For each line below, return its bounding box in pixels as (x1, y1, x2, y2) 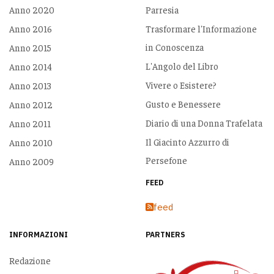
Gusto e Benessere (145, 98, 221, 110)
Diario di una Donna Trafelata (145, 117, 262, 129)
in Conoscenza (145, 41, 204, 53)
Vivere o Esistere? (145, 79, 217, 91)
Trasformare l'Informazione (145, 23, 257, 35)
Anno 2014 (9, 61, 52, 73)
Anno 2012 (9, 98, 53, 111)
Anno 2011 (9, 117, 51, 130)
